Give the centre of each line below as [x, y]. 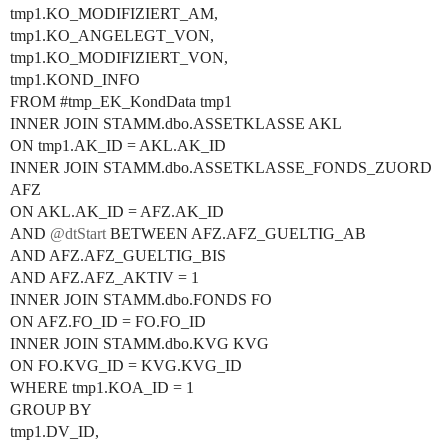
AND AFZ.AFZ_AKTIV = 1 [104, 277]
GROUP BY [51, 409]
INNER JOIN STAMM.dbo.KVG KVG [139, 343]
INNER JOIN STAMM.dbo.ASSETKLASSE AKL [176, 123]
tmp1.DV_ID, [54, 431]
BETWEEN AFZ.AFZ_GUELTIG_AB [236, 233]
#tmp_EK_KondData [128, 101]
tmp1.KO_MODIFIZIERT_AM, [114, 13]
